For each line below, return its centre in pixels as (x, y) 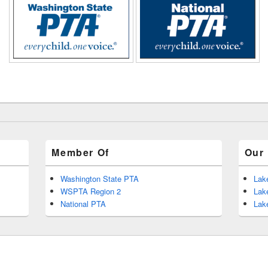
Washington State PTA (100, 178)
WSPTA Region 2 (91, 191)
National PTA (83, 203)
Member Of (80, 152)
